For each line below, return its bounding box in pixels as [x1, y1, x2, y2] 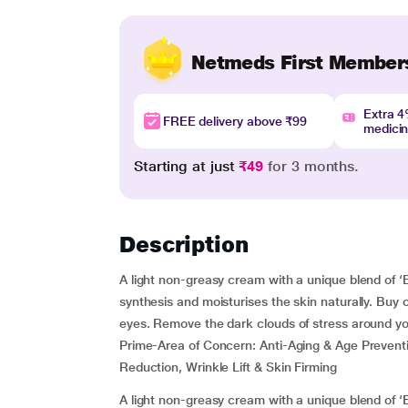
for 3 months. [263, 158, 360, 175]
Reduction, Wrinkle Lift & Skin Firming [118, 360, 337, 374]
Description [118, 231, 249, 258]
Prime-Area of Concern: [118, 338, 257, 352]
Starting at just [133, 158, 240, 175]
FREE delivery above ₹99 [162, 114, 308, 128]
